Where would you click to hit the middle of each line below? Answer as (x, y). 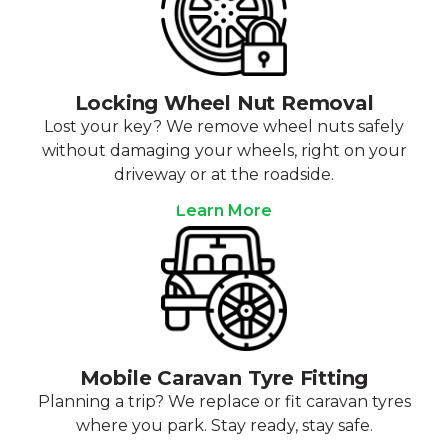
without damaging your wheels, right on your (224, 150)
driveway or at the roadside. (224, 174)
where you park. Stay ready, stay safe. (224, 426)
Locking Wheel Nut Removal (224, 102)
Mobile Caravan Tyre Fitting (224, 378)
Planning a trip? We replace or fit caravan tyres (224, 402)
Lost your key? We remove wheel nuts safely (224, 126)
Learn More (224, 210)
